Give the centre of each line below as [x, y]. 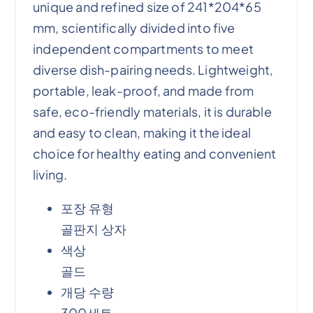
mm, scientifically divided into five [134, 27]
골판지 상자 [94, 228]
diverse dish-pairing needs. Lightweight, [153, 69]
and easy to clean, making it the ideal [142, 132]
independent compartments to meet [143, 48]
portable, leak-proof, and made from [144, 90]
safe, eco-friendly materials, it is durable [152, 111]
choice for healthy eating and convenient [155, 153]
